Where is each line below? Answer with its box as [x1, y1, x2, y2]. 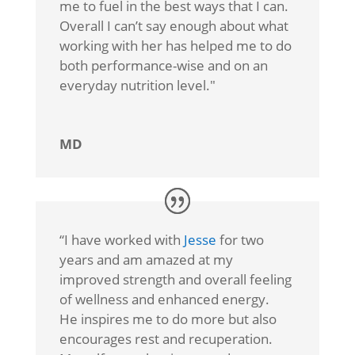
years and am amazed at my [59, 250, 233, 269]
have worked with [67, 231, 184, 250]
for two [216, 231, 264, 250]
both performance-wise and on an [59, 56, 268, 75]
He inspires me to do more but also [59, 310, 277, 329]
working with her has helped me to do [59, 36, 292, 55]
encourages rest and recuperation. [59, 330, 273, 349]
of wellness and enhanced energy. [59, 290, 269, 309]
